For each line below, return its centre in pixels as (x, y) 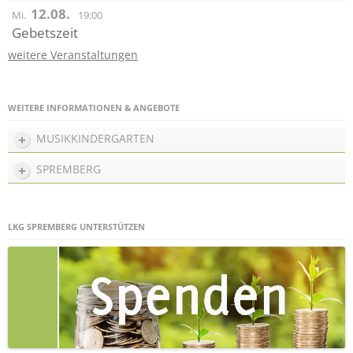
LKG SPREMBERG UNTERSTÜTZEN (76, 227)
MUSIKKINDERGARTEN (95, 139)
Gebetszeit (45, 33)
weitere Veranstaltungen (73, 55)
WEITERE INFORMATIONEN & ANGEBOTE (94, 108)
